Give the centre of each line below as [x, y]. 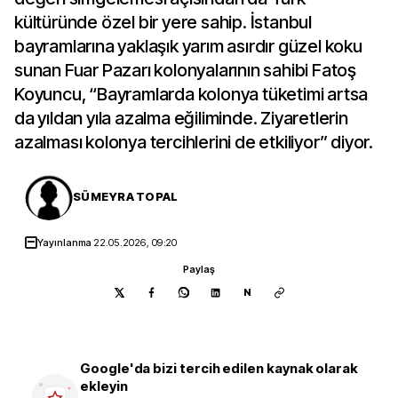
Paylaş [199, 269]
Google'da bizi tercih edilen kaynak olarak [219, 368]
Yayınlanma [66, 243]
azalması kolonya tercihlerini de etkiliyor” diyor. [194, 142]
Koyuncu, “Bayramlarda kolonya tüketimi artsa [191, 94]
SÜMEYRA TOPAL [126, 196]
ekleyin [104, 386]
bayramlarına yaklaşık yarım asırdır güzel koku [188, 46]
